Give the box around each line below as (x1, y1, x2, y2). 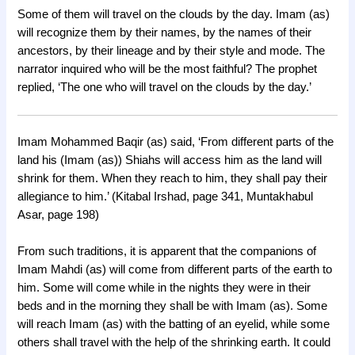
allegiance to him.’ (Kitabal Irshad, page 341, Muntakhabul (17, 190, 314, 204)
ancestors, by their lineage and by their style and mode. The (17, 44, 326, 57)
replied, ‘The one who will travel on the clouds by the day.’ (17, 80, 312, 94)
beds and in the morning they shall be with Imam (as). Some (17, 300, 328, 313)
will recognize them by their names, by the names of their (17, 25, 312, 39)
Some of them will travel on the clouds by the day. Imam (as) (17, 7, 330, 21)
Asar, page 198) (17, 208, 100, 222)
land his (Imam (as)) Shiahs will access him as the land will (17, 154, 323, 167)
